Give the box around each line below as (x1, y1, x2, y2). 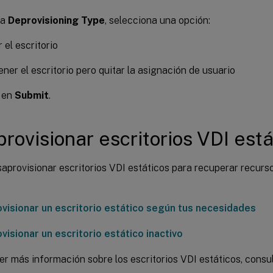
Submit (15, 89, 49, 101)
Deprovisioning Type (8, 14, 105, 26)
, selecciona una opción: (105, 14, 210, 26)
